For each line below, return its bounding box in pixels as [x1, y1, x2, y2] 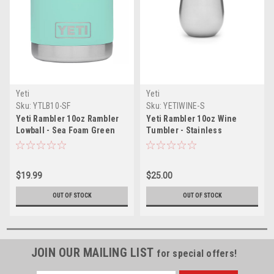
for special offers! [157, 248, 237, 260]
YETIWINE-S [163, 101, 205, 111]
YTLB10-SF [33, 101, 71, 111]
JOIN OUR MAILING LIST [31, 245, 157, 261]
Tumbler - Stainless [146, 125, 222, 136]
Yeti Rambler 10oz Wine [146, 114, 237, 124]
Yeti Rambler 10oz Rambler [16, 114, 119, 124]
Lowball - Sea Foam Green [16, 125, 115, 136]
